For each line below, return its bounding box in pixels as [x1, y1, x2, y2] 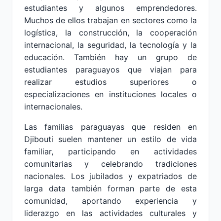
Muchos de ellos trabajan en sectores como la [24, 15, 197, 25]
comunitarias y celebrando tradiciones [24, 159, 197, 169]
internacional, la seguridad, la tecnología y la [24, 40, 197, 50]
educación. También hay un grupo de [24, 52, 197, 62]
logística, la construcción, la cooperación [24, 28, 197, 37]
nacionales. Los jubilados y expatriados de [24, 171, 197, 181]
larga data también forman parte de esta [24, 184, 197, 193]
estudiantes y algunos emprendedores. [24, 3, 197, 13]
